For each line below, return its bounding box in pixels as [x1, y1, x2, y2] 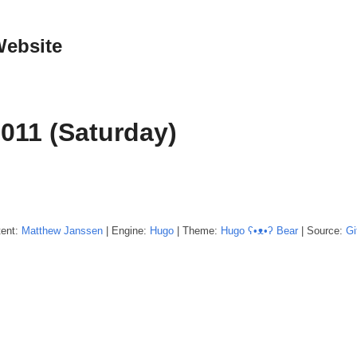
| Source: [298, 224, 346, 237]
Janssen [64, 224, 103, 237]
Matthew [22, 224, 61, 237]
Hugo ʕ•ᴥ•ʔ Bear [221, 224, 298, 237]
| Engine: [103, 224, 150, 237]
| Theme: [174, 224, 221, 237]
